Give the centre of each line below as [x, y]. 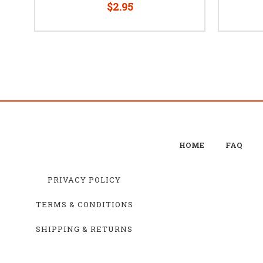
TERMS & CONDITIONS [84, 204]
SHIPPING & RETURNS [84, 229]
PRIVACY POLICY [84, 179]
